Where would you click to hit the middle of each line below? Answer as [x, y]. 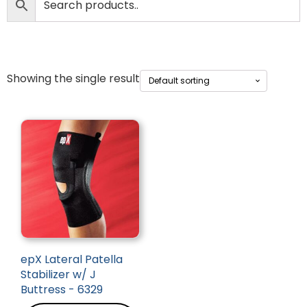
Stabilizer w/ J [58, 275]
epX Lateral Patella [72, 260]
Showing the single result [73, 79]
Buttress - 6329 [62, 290]
